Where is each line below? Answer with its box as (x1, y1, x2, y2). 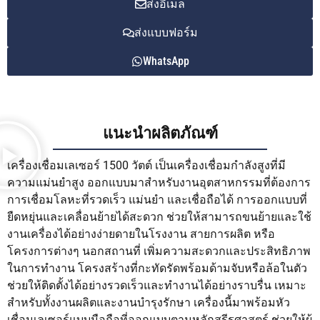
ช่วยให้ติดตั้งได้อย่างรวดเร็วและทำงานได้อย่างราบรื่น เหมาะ (7, 279, 306, 293)
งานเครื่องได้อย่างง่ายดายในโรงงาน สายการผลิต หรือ (7, 227, 275, 241)
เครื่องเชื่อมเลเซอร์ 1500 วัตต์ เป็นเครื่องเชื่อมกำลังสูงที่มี (7, 159, 286, 173)
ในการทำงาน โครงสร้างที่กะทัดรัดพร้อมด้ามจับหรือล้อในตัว (7, 261, 307, 276)
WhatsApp (142, 54, 189, 68)
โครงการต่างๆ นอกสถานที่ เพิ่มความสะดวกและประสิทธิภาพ (7, 244, 311, 259)
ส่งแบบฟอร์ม (134, 25, 198, 39)
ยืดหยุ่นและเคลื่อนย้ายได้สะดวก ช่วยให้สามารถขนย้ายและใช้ (7, 210, 311, 224)
